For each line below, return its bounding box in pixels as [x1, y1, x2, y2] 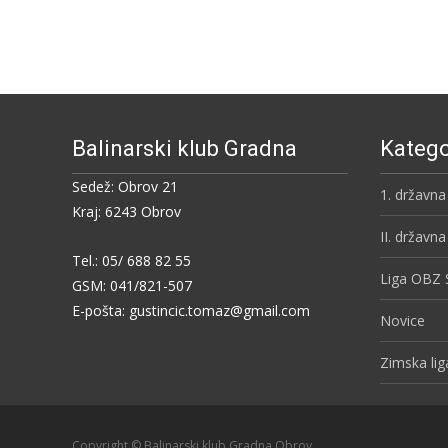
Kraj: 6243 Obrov [72, 202, 181, 221]
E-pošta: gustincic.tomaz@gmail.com [72, 301, 310, 320]
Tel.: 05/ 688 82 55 [72, 251, 191, 270]
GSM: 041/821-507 [72, 276, 192, 295]
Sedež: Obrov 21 [72, 177, 178, 196]
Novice [380, 311, 425, 330]
